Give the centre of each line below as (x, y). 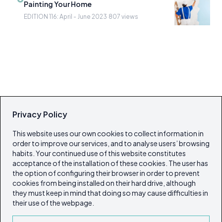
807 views (123, 17)
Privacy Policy (40, 114)
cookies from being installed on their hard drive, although (104, 183)
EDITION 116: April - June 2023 (65, 17)
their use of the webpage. (53, 203)
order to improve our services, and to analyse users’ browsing (111, 143)
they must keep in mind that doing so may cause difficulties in (110, 193)
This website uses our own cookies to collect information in (108, 133)
